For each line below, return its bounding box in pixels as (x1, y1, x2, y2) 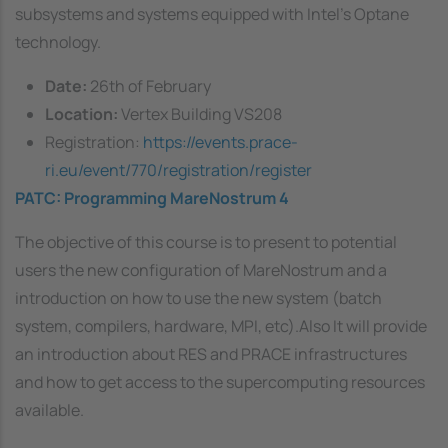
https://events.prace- (143, 130, 298, 153)
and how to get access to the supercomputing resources (15, 370, 425, 393)
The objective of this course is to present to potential (15, 230, 397, 253)
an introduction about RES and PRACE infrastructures (15, 342, 407, 365)
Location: (45, 102, 121, 125)
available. (15, 398, 84, 421)
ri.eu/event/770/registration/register (45, 158, 312, 181)
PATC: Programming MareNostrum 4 (15, 186, 289, 209)
